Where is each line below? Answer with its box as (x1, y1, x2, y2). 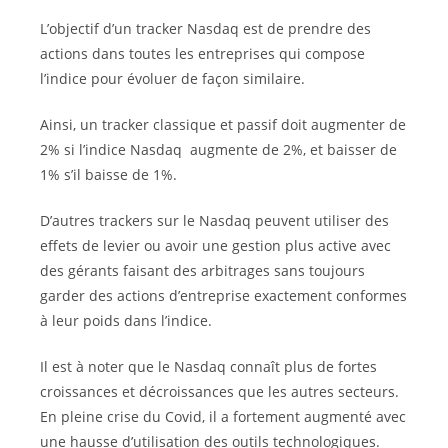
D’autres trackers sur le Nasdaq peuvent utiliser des (40, 210, 389, 230)
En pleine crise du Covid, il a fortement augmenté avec (40, 406, 406, 426)
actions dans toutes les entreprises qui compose (40, 43, 365, 63)
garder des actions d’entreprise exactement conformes (40, 285, 407, 305)
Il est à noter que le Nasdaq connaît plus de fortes (40, 356, 377, 376)
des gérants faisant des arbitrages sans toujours (40, 260, 365, 280)
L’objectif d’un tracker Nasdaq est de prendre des (40, 18, 371, 38)
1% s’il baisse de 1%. (40, 164, 177, 184)
